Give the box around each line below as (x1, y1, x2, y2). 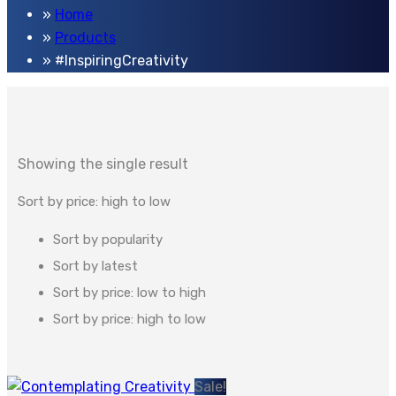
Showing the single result (18, 156, 188, 173)
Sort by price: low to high (53, 285, 206, 301)
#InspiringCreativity (55, 52, 188, 70)
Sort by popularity (53, 232, 163, 248)
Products (55, 29, 116, 47)
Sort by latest (53, 258, 138, 275)
